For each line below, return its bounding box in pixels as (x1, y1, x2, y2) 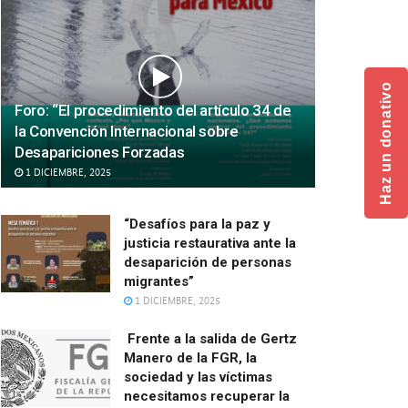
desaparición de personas (124, 253, 291, 270)
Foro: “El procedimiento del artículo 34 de (15, 100, 291, 119)
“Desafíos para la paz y (124, 215, 270, 232)
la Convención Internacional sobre (15, 121, 239, 140)
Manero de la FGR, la (124, 349, 257, 366)
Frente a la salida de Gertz (124, 330, 297, 347)
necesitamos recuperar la (124, 387, 290, 404)
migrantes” (124, 272, 194, 290)
